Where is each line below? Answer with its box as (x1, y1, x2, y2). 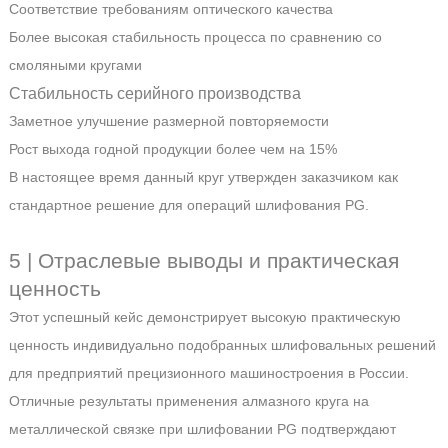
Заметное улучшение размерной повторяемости (8, 112, 329, 129)
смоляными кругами (8, 56, 142, 73)
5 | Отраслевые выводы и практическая (8, 248, 399, 272)
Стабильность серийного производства (8, 83, 301, 102)
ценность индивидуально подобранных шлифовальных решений (8, 336, 436, 353)
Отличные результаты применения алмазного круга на (8, 392, 369, 409)
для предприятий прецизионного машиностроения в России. (8, 364, 409, 381)
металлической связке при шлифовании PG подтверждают (8, 420, 396, 437)
